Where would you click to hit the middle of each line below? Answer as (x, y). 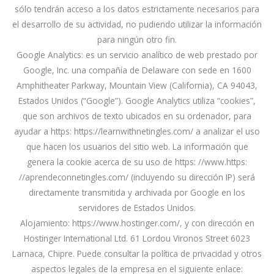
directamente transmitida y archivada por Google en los (137, 193)
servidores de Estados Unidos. (137, 208)
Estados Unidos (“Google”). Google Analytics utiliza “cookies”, (137, 101)
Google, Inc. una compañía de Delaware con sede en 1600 (137, 70)
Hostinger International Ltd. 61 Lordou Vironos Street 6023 (137, 239)
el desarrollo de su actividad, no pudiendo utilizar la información (137, 24)
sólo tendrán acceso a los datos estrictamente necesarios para (137, 9)
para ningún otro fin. (137, 40)
